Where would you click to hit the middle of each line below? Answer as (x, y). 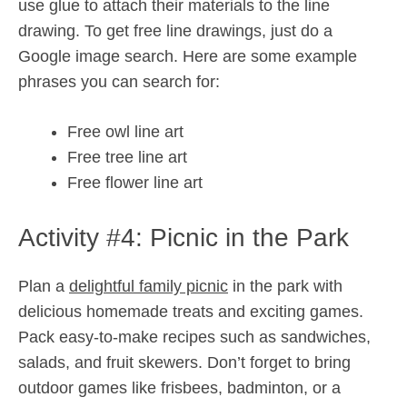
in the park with (285, 286)
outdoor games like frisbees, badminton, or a (179, 388)
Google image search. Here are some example (188, 56)
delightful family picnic (149, 286)
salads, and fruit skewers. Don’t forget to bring (184, 362)
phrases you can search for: (119, 82)
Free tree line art (127, 157)
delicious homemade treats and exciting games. (191, 312)
